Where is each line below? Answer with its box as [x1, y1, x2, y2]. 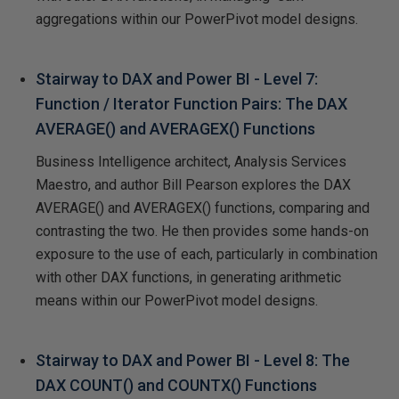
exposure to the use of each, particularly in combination [36, 245, 378, 263]
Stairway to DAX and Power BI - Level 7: [36, 69, 318, 88]
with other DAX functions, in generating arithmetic [36, 268, 341, 286]
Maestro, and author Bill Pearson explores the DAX [36, 175, 351, 193]
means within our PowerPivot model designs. [36, 291, 318, 309]
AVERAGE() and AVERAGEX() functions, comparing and [36, 199, 370, 216]
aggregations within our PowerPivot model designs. [36, 10, 358, 28]
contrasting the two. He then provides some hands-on [36, 222, 369, 240]
